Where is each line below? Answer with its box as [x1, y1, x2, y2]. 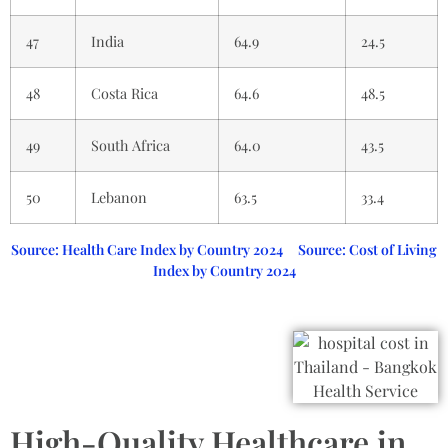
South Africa [91, 134, 170, 155]
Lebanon [91, 186, 147, 207]
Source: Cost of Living [298, 239, 437, 259]
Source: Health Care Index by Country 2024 [11, 239, 283, 259]
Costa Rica [91, 82, 158, 103]
